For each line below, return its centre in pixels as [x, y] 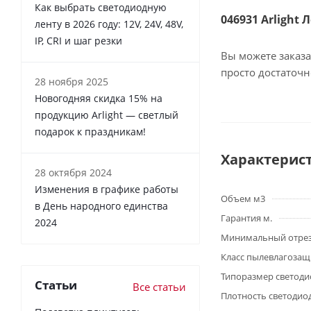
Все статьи [159, 286]
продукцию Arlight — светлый [107, 115]
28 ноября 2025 [72, 81]
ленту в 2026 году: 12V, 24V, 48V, [109, 24]
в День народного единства [101, 205]
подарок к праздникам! [90, 131]
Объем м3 [243, 199]
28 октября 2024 [73, 172]
